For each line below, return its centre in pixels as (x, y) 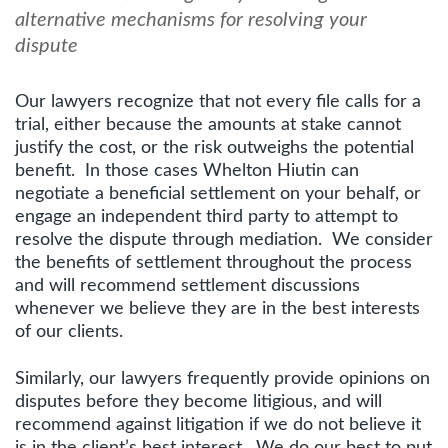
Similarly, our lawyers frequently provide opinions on (222, 379)
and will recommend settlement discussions (187, 286)
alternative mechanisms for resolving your (191, 20)
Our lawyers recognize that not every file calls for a (218, 102)
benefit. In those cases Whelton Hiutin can (187, 171)
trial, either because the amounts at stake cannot (208, 125)
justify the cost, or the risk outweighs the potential (214, 148)
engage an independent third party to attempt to (206, 217)
